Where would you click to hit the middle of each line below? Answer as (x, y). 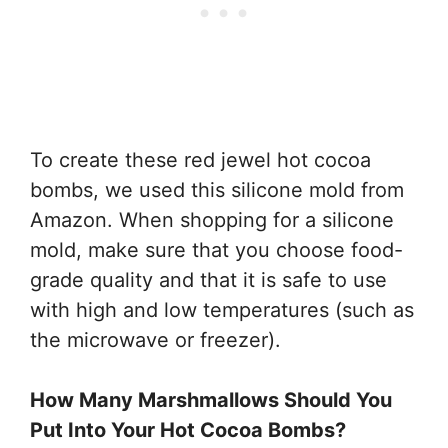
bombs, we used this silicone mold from (217, 189)
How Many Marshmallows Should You (211, 399)
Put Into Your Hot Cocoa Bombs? (188, 429)
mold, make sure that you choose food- (216, 249)
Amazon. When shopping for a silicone (212, 219)
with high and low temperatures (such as (222, 309)
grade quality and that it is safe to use (208, 279)
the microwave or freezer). (155, 339)
